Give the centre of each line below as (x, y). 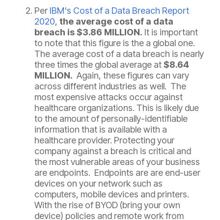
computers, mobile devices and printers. (112, 194)
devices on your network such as (98, 184)
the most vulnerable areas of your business (117, 162)
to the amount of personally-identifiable (111, 119)
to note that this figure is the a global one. (115, 43)
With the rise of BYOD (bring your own (107, 205)
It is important (171, 32)
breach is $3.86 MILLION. (89, 32)
